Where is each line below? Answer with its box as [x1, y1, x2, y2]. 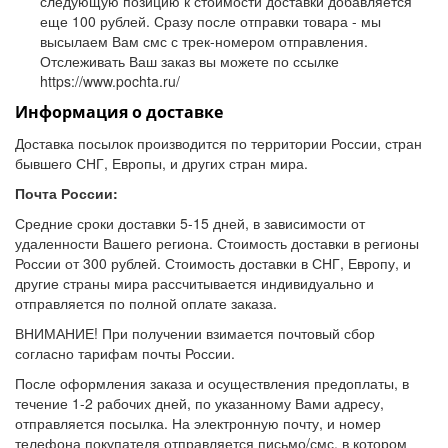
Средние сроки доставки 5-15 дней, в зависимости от [15, 212, 365, 233]
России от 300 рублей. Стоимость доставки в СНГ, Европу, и [15, 252, 411, 273]
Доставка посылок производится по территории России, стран [15, 132, 422, 153]
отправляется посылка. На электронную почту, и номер [15, 412, 381, 433]
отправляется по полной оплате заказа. [15, 292, 277, 313]
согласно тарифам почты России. [15, 342, 235, 363]
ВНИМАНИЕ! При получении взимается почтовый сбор [15, 322, 375, 343]
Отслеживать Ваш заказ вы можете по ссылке [40, 50, 339, 71]
